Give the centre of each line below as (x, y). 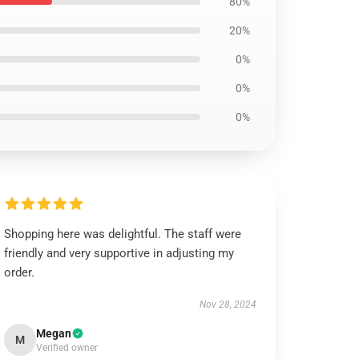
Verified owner (67, 348)
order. (20, 272)
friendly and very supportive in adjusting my (119, 253)
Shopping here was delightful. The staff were (123, 234)
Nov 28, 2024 (228, 305)
